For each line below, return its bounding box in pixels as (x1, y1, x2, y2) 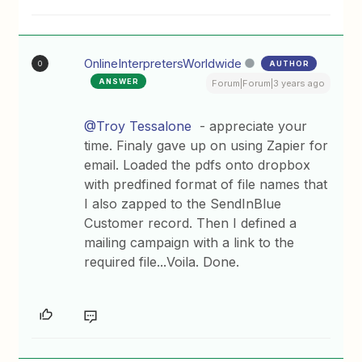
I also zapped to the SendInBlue (84, 196, 282, 212)
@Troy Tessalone (84, 118, 192, 134)
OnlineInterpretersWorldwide (84, 56, 242, 71)
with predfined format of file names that (84, 176, 328, 192)
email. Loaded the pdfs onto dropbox (84, 157, 311, 173)
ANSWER (99, 77, 140, 86)
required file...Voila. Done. (84, 254, 240, 270)
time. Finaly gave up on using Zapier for (84, 137, 329, 154)
